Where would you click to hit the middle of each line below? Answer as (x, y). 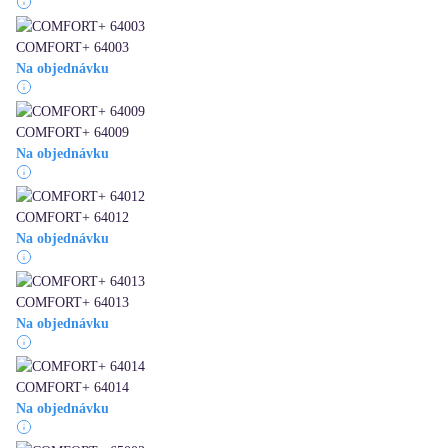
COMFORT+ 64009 (72, 133)
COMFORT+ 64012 (72, 218)
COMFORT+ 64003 (72, 48)
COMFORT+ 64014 (72, 388)
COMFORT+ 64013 (72, 303)
